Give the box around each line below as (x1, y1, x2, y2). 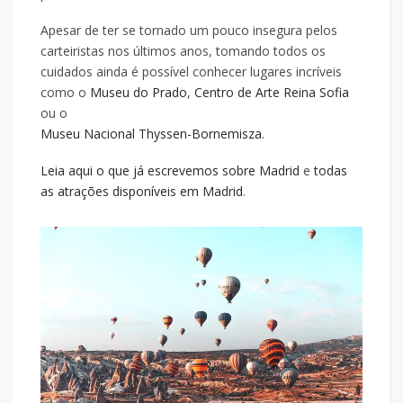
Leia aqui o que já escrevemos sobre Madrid (40, 162, 300, 179)
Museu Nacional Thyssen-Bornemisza (40, 125, 262, 142)
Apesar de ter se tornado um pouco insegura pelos (40, 22, 337, 39)
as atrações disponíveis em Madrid (40, 183, 243, 200)
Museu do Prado (90, 84, 187, 101)
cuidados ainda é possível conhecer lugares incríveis (40, 63, 342, 80)
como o (40, 84, 90, 101)
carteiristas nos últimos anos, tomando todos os (40, 42, 326, 59)
